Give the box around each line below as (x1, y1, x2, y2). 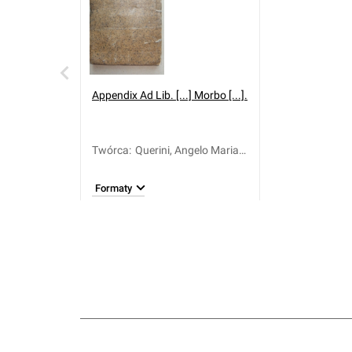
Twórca (92, 144, 129, 156)
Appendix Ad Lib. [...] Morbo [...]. (92, 89, 247, 101)
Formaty (95, 181, 132, 194)
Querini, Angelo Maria (135, 144, 239, 156)
